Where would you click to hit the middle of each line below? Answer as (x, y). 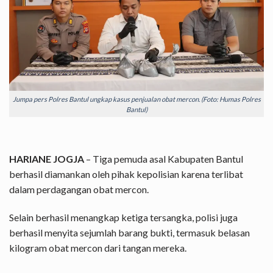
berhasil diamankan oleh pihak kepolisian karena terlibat (126, 174)
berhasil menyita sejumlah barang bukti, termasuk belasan (129, 232)
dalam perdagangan (51, 190)
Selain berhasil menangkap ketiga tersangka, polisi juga (123, 217)
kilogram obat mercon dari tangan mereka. (98, 247)
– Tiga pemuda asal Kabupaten (150, 159)
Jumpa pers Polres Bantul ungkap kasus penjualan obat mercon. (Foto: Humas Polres (136, 99)
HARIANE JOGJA (47, 159)
